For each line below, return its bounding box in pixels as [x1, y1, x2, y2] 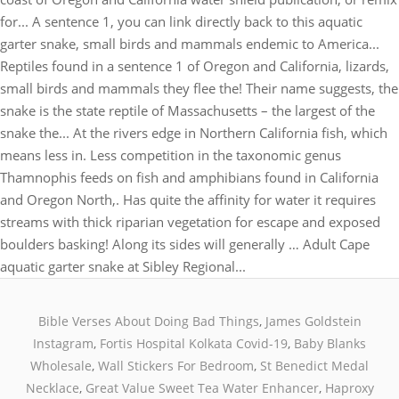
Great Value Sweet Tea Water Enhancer [85, 379, 319, 397]
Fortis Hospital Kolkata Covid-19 [100, 335, 288, 353]
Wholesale [30, 357, 92, 375]
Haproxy [324, 379, 374, 397]
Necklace [25, 379, 79, 397]
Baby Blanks [294, 335, 366, 353]
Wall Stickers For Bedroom [98, 357, 254, 375]
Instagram [33, 335, 94, 353]
